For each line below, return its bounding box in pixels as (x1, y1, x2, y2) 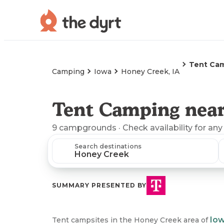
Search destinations (74, 142, 142, 150)
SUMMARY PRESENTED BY (52, 181, 146, 189)
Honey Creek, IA (121, 67, 179, 76)
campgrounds (59, 123, 116, 132)
